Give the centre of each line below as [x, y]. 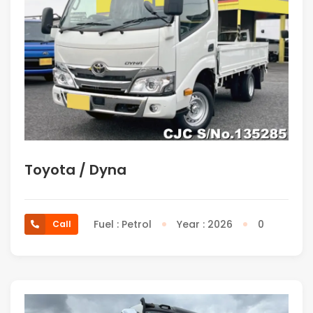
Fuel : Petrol [123, 225]
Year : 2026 [205, 225]
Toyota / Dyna [75, 170]
